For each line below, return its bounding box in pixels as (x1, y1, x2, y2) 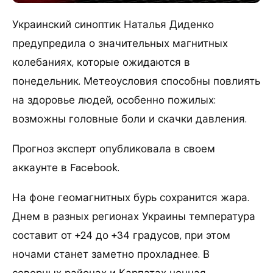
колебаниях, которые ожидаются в (12, 55, 190, 69)
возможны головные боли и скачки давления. (12, 112, 247, 126)
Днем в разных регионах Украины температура (12, 209, 255, 223)
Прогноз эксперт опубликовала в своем (12, 141, 215, 155)
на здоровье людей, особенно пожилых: (12, 93, 216, 107)
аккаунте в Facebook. (12, 160, 119, 174)
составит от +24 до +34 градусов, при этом (12, 228, 230, 242)
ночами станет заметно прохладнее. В (12, 247, 210, 261)
